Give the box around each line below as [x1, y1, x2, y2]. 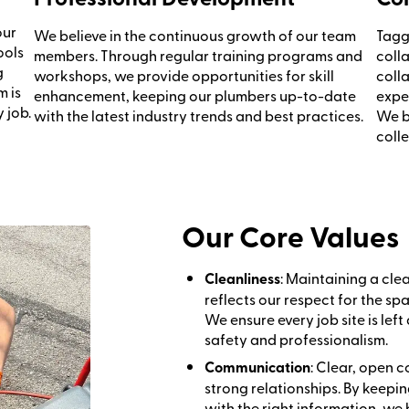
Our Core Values [182, 215, 399, 257]
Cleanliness [204, 267, 280, 289]
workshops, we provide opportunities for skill [33, 65, 334, 86]
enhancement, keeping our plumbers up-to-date [33, 85, 356, 106]
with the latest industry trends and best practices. [33, 105, 363, 126]
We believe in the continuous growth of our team [33, 25, 356, 46]
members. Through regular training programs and [33, 45, 362, 66]
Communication [204, 356, 310, 378]
